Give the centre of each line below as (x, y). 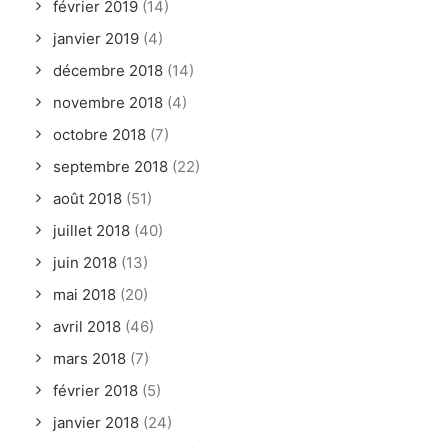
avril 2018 (87, 326)
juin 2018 (85, 262)
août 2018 (87, 198)
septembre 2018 (110, 166)
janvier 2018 (96, 422)
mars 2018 (89, 358)
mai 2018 (84, 294)
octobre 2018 (99, 134)
